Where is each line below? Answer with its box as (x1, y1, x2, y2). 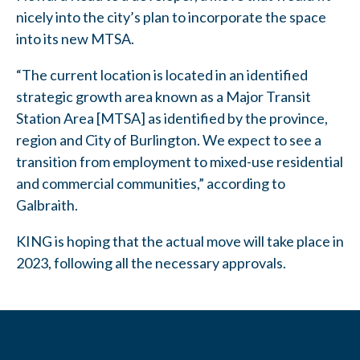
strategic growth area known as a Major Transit (16, 87, 311, 105)
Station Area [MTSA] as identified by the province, (16, 108, 328, 127)
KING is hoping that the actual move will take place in (16, 231, 344, 250)
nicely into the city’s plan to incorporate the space (16, 7, 326, 26)
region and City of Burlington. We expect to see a (16, 130, 321, 149)
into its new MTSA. (16, 29, 134, 47)
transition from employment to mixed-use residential (16, 152, 343, 170)
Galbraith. (16, 195, 78, 214)
